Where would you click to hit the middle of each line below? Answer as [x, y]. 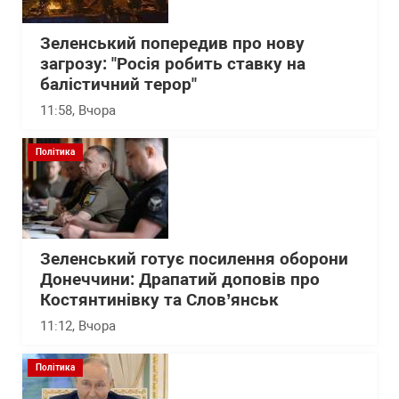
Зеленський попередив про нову [172, 44]
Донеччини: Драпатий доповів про [180, 280]
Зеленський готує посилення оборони [194, 259]
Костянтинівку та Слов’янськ [159, 300]
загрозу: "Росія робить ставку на [173, 64]
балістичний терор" [118, 85]
